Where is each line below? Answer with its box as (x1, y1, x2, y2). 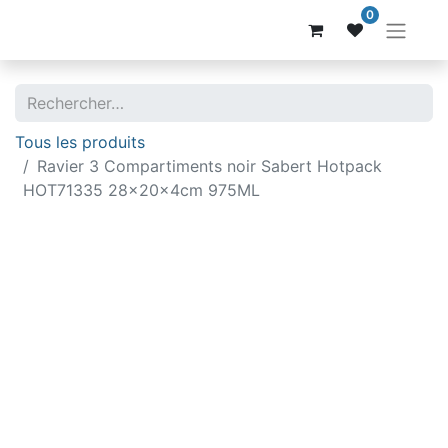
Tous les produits (15, 131, 145, 152)
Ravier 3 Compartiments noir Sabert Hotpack (37, 155, 382, 176)
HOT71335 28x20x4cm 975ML (23, 179, 260, 200)
